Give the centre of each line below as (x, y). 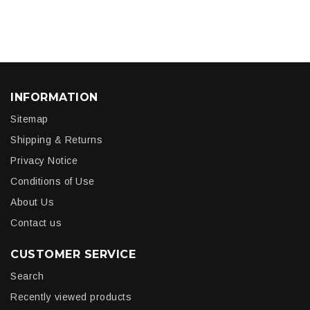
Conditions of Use (53, 182)
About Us (32, 202)
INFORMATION (54, 98)
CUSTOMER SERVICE (73, 255)
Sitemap (29, 119)
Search (27, 276)
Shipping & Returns (56, 140)
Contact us (36, 223)
